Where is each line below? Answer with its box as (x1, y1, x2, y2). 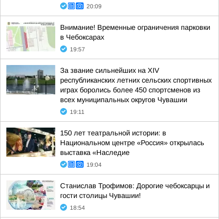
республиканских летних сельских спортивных (60, 76, 212, 84)
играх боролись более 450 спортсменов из (60, 86, 200, 94)
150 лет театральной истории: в (60, 129, 166, 137)
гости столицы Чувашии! (60, 192, 141, 199)
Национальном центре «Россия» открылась (60, 139, 204, 147)
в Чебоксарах (60, 33, 104, 41)
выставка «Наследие (60, 149, 130, 156)
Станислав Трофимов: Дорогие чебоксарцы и (60, 182, 210, 190)
